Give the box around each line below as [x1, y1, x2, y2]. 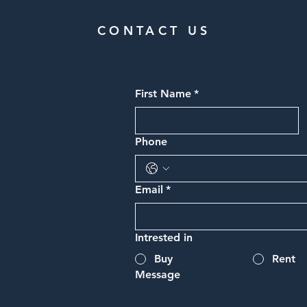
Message [134, 268, 180, 281]
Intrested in [134, 231, 193, 244]
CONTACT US [97, 23, 211, 38]
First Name [134, 87, 191, 100]
